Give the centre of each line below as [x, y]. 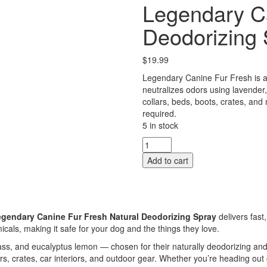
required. [159, 114]
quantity [159, 214]
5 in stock [160, 125]
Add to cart [168, 161]
